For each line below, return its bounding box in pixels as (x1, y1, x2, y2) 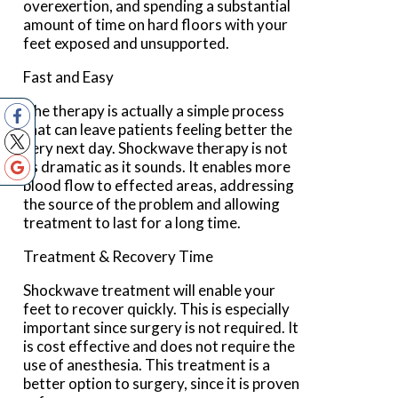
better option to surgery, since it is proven (23, 374, 300, 394)
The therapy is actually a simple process (23, 101, 285, 121)
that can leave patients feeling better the (23, 120, 293, 139)
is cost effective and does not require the (23, 337, 296, 356)
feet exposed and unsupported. (23, 34, 230, 53)
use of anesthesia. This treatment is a (23, 355, 271, 375)
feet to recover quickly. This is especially (23, 299, 291, 319)
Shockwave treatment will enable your (23, 281, 276, 300)
